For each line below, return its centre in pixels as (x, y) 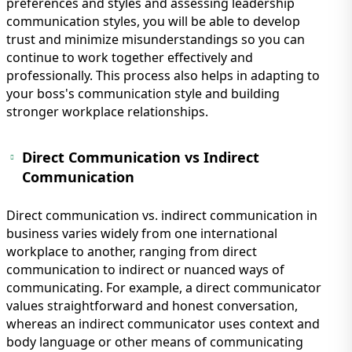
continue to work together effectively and (130, 57)
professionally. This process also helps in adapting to (163, 75)
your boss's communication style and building (143, 93)
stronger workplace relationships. (107, 111)
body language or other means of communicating (155, 341)
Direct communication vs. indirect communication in (162, 215)
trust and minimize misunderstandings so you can (156, 39)
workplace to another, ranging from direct (132, 251)
